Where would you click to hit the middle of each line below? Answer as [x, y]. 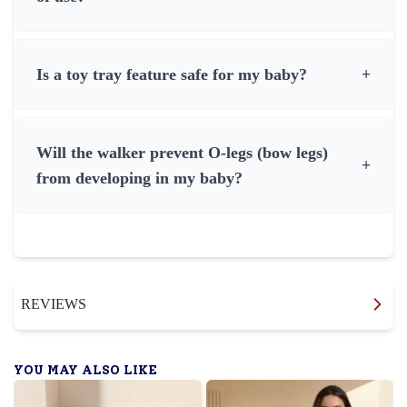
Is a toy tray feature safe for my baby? [172, 74]
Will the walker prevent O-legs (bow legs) [182, 152]
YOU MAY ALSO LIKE [85, 370]
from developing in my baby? [139, 178]
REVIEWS [54, 303]
